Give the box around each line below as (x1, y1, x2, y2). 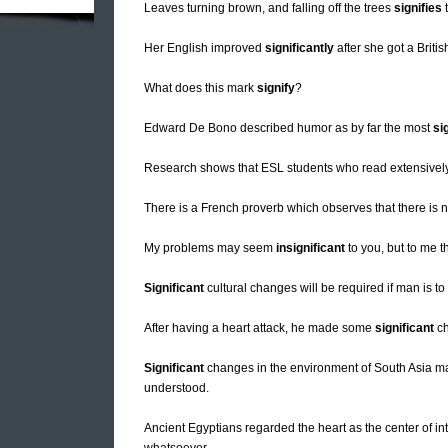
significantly (265, 41, 334, 56)
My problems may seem (144, 241, 276, 256)
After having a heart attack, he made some (144, 321, 375, 336)
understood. (144, 381, 209, 396)
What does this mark (144, 81, 257, 96)
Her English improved (144, 41, 265, 56)
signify (257, 81, 295, 96)
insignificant (276, 241, 345, 256)
